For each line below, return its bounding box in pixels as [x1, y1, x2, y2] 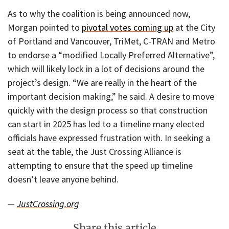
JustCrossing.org [17, 198, 79, 210]
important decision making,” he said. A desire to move [8, 90, 214, 102]
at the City [173, 21, 215, 33]
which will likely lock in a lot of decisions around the [8, 62, 204, 75]
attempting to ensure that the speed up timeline [8, 159, 193, 171]
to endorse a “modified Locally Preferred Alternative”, [8, 49, 215, 61]
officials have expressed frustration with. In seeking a [8, 131, 210, 144]
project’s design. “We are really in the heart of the [8, 76, 197, 88]
